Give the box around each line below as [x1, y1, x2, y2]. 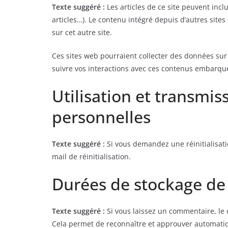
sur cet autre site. [52, 27, 112, 37]
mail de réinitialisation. [52, 152, 131, 161]
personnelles [52, 106, 151, 128]
